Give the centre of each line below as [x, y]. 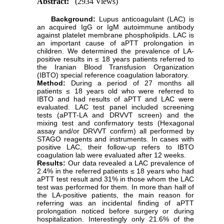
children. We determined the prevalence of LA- [115, 51]
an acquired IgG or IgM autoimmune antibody [115, 27]
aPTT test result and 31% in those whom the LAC [115, 179]
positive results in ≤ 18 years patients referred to [115, 59]
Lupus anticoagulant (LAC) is [146, 19]
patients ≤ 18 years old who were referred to [115, 91]
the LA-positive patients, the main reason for [115, 195]
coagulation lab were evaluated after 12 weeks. [112, 155]
